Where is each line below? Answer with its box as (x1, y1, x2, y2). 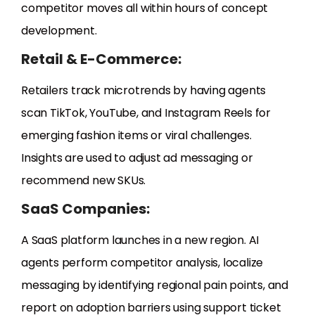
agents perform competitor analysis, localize (21, 255, 264, 271)
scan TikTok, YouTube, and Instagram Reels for (21, 105, 271, 122)
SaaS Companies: (21, 199, 150, 219)
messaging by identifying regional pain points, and (21, 277, 288, 294)
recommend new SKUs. (21, 172, 146, 189)
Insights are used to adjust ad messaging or (21, 150, 253, 167)
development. (21, 22, 97, 39)
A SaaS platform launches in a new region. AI (21, 232, 259, 249)
